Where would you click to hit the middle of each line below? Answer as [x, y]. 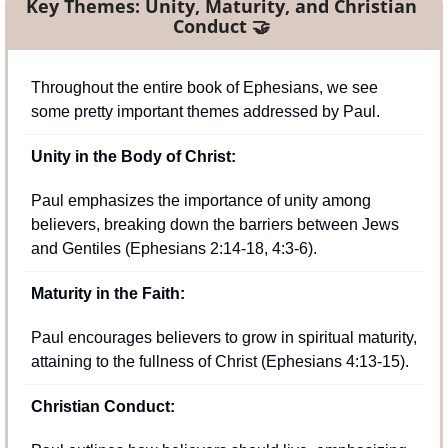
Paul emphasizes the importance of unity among [201, 200]
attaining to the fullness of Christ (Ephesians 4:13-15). [220, 361]
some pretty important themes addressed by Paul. [205, 111]
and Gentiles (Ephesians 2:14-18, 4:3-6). [174, 248]
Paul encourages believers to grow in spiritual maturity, [224, 337]
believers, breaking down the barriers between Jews [215, 224]
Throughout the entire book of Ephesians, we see [204, 87]
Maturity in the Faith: [108, 293]
